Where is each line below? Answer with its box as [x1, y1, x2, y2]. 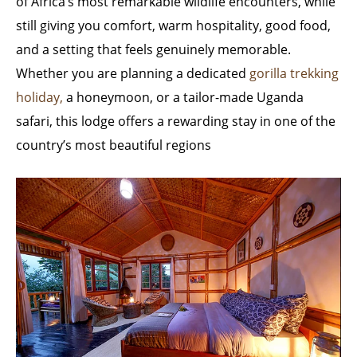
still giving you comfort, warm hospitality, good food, [16, 17, 331, 34]
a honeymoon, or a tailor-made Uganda [63, 88, 304, 106]
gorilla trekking [249, 65, 339, 82]
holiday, [16, 88, 63, 106]
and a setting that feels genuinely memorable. [16, 41, 291, 58]
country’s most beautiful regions [16, 136, 211, 154]
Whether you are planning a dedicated [16, 65, 249, 82]
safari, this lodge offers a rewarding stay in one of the [16, 112, 335, 130]
